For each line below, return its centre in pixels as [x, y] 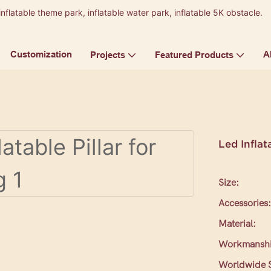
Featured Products [194, 55]
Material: [237, 224]
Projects [107, 55]
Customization [41, 54]
